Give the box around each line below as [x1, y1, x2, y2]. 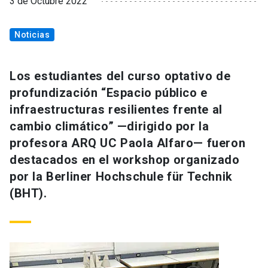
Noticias [14, 30, 50, 40]
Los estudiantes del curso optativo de [10, 69, 231, 84]
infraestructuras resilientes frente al [10, 102, 223, 117]
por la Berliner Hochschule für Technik [10, 169, 233, 184]
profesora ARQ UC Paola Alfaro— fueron [10, 136, 246, 151]
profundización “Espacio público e [10, 86, 208, 100]
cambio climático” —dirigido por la [10, 119, 209, 134]
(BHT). [10, 186, 47, 201]
